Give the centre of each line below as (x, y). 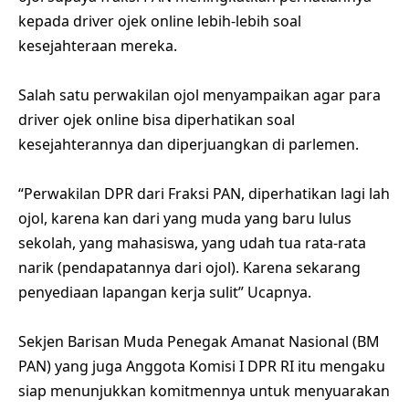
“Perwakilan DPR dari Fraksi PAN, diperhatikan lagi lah (204, 194)
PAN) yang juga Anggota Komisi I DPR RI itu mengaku (202, 367)
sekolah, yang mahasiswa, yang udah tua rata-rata (192, 243)
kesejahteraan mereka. (98, 46)
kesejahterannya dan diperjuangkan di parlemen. (189, 145)
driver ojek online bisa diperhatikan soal (157, 120)
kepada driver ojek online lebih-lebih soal (160, 21)
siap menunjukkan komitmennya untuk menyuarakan (204, 391)
